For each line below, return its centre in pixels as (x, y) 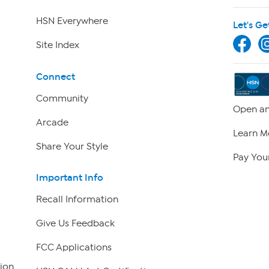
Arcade (52, 122)
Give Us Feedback (75, 224)
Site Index (57, 45)
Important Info (69, 178)
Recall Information (77, 200)
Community (62, 98)
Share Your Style (72, 146)
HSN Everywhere (72, 21)
